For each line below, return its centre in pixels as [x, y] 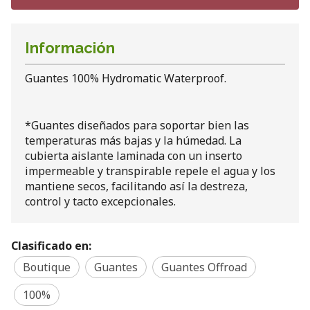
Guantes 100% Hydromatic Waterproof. [126, 78]
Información [70, 48]
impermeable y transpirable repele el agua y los [150, 171]
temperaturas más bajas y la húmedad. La [133, 140]
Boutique [47, 267]
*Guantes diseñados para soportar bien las [137, 125]
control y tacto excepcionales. [100, 201]
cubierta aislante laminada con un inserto [134, 156]
